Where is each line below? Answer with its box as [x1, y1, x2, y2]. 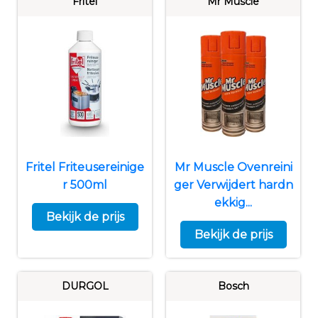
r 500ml [62, 177, 107, 192]
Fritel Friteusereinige [26, 160, 144, 174]
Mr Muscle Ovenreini [174, 160, 292, 174]
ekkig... [214, 195, 252, 209]
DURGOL [61, 279, 109, 292]
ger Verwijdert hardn [173, 177, 293, 192]
